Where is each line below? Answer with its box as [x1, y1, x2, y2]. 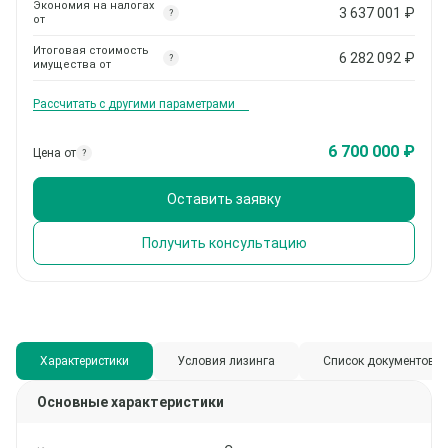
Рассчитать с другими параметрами [33, 97, 235, 111]
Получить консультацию [141, 235, 307, 251]
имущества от [33, 58, 111, 71]
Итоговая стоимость [33, 44, 149, 57]
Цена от [33, 146, 76, 160]
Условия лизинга [177, 354, 275, 368]
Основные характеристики [37, 394, 224, 410]
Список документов [323, 354, 435, 368]
